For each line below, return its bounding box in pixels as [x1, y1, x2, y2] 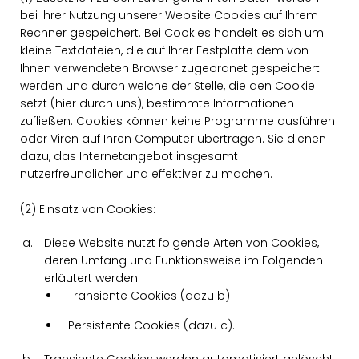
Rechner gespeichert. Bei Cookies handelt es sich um [20, 25, 324, 41]
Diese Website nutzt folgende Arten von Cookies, [44, 235, 319, 251]
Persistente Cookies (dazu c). [68, 317, 235, 333]
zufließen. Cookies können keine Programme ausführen [20, 113, 335, 129]
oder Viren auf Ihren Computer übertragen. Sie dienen [20, 131, 326, 147]
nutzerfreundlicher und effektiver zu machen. [20, 166, 272, 182]
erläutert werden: [44, 270, 140, 286]
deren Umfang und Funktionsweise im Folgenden [44, 252, 323, 268]
